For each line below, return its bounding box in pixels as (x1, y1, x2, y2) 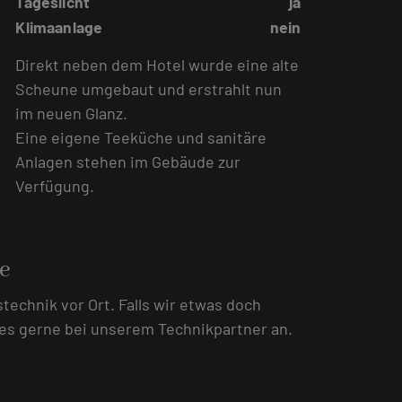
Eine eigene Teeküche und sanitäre (15, 127, 267, 147)
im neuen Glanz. (15, 102, 128, 123)
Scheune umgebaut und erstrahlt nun (15, 78, 283, 99)
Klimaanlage (15, 16, 103, 37)
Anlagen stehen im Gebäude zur (15, 151, 241, 171)
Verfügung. (15, 175, 95, 196)
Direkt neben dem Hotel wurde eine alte (15, 54, 300, 74)
